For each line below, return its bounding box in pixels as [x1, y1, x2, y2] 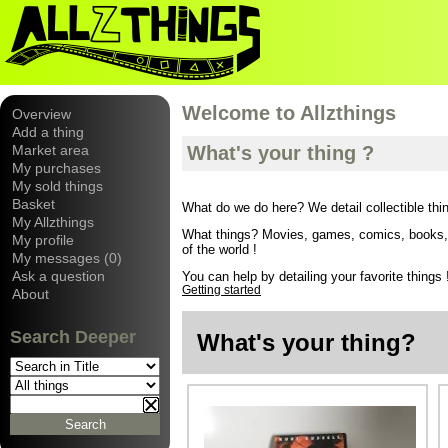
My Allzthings [12, 214, 94, 230]
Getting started [182, 283, 261, 297]
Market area [12, 142, 89, 158]
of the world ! [182, 242, 257, 257]
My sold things [12, 178, 103, 194]
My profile [12, 232, 74, 248]
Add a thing [12, 124, 84, 140]
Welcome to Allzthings [182, 102, 396, 124]
